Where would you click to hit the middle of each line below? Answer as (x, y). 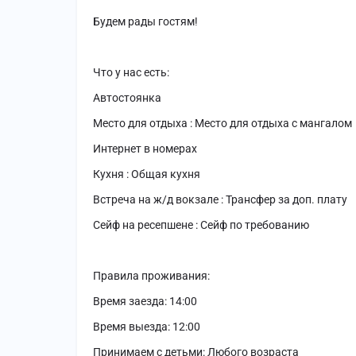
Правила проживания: (151, 276)
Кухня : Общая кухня (147, 174)
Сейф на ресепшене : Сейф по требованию (201, 225)
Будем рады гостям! (145, 22)
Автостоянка (127, 98)
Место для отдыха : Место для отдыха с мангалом (222, 124)
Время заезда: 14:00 (145, 302)
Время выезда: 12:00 (147, 327)
